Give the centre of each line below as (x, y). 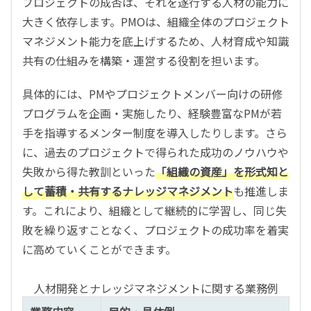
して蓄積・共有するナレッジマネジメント (128, 191)
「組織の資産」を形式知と (222, 171)
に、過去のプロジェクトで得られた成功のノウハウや (155, 152)
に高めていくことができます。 (99, 249)
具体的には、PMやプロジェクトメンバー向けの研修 (152, 93)
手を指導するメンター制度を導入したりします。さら (155, 132)
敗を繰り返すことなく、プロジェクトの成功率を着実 (155, 229)
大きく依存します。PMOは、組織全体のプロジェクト (156, 21)
